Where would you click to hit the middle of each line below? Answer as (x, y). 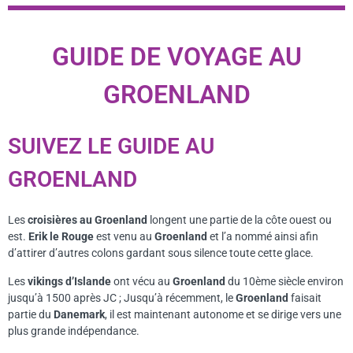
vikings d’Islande (71, 281)
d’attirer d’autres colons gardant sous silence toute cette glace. (161, 253)
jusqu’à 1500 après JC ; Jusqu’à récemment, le (122, 297)
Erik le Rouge (62, 237)
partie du (31, 314)
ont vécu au (143, 281)
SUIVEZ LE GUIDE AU (111, 147)
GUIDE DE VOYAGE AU (176, 57)
